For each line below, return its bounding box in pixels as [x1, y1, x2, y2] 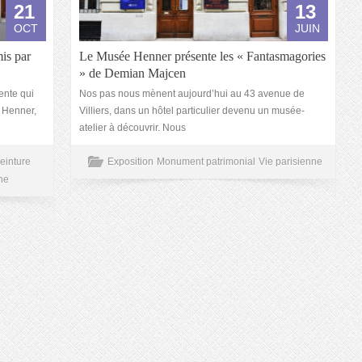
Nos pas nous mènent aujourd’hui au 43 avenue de [79, 88, 305, 99]
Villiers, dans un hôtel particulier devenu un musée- [79, 105, 305, 116]
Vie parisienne [259, 156, 322, 167]
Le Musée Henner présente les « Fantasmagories [79, 49, 326, 63]
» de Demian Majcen [79, 66, 186, 80]
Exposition [107, 156, 154, 167]
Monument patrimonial [157, 156, 255, 167]
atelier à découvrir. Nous [79, 122, 186, 133]
